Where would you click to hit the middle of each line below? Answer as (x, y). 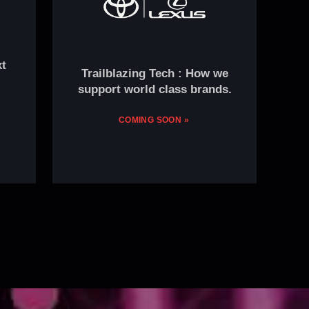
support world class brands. (154, 89)
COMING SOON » (154, 120)
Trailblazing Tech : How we (154, 73)
